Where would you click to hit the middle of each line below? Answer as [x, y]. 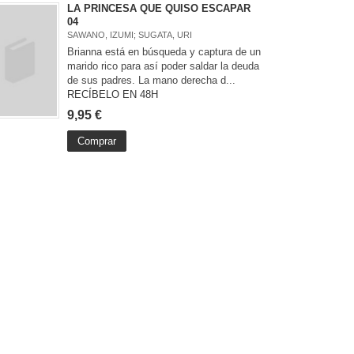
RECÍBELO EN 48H [113, 95]
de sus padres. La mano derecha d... [152, 81]
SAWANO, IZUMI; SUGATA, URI [130, 35]
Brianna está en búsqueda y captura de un [164, 52]
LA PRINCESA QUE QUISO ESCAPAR [159, 9]
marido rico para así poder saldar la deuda [164, 66]
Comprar [97, 141]
